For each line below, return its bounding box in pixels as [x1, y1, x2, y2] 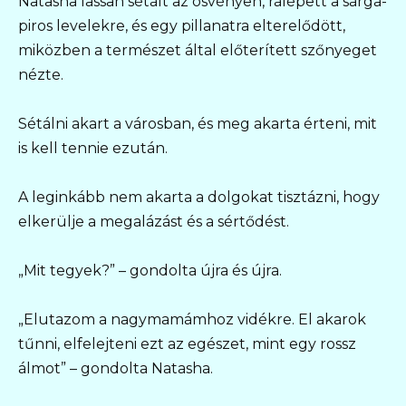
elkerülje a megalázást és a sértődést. [18, 213, 289, 231]
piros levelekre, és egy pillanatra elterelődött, [18, 16, 345, 34]
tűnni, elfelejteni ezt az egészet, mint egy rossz [18, 335, 356, 353]
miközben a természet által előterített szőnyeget [18, 41, 377, 59]
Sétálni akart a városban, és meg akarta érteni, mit [18, 114, 377, 132]
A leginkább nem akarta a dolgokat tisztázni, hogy [18, 188, 380, 207]
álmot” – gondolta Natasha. [18, 360, 213, 378]
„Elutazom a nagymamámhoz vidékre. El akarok [18, 311, 366, 329]
